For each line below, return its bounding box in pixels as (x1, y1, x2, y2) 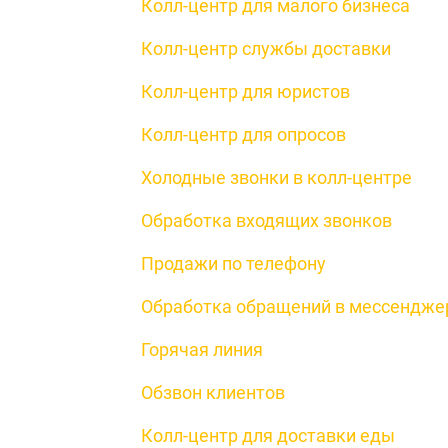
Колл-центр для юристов (141, 81, 350, 102)
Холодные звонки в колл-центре (141, 167, 412, 188)
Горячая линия (141, 339, 263, 360)
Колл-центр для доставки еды (141, 425, 395, 446)
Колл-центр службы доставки (141, 38, 391, 59)
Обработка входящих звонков (141, 210, 392, 231)
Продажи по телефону (141, 253, 326, 274)
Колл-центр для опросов (141, 124, 346, 145)
